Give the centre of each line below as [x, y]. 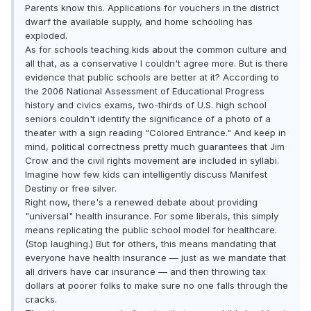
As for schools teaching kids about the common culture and [156, 50]
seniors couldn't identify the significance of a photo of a [148, 119]
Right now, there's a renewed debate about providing [141, 202]
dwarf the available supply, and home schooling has [139, 22]
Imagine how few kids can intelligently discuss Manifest [146, 175]
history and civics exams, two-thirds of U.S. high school [146, 105]
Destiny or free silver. [71, 188]
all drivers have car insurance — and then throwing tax [145, 272]
